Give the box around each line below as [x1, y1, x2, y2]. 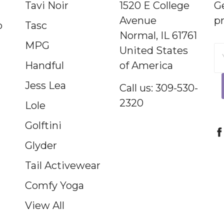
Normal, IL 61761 [119, 29, 197, 41]
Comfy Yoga [25, 179, 84, 191]
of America [119, 59, 173, 71]
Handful [25, 59, 64, 71]
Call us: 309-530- [119, 82, 198, 94]
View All [25, 199, 64, 211]
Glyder [25, 139, 57, 151]
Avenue [119, 14, 156, 26]
